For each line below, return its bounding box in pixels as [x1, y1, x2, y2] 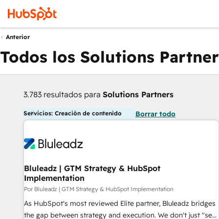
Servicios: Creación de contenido [23, 109, 122, 117]
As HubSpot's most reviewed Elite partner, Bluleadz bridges [24, 199, 216, 208]
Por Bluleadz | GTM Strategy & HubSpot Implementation [24, 185, 174, 193]
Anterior [6, 33, 30, 41]
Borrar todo [135, 109, 175, 118]
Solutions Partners [103, 89, 174, 99]
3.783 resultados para [23, 89, 103, 99]
